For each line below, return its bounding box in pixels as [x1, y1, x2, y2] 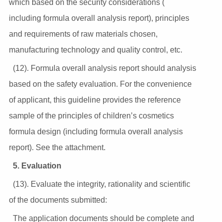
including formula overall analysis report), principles [8, 13, 189, 22]
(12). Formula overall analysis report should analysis [12, 63, 196, 72]
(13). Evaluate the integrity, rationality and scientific [12, 179, 190, 188]
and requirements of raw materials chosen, [8, 29, 158, 38]
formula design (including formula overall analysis [8, 127, 183, 136]
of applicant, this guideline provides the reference [8, 95, 181, 104]
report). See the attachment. [8, 143, 106, 152]
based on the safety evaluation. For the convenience [8, 79, 192, 88]
